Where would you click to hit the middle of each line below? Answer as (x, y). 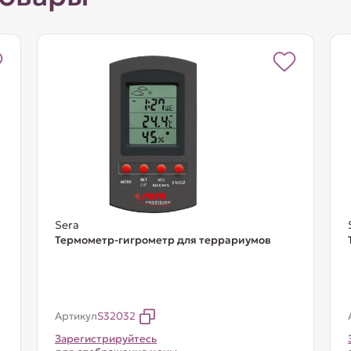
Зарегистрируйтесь (105, 339)
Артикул (76, 316)
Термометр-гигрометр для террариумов (163, 240)
